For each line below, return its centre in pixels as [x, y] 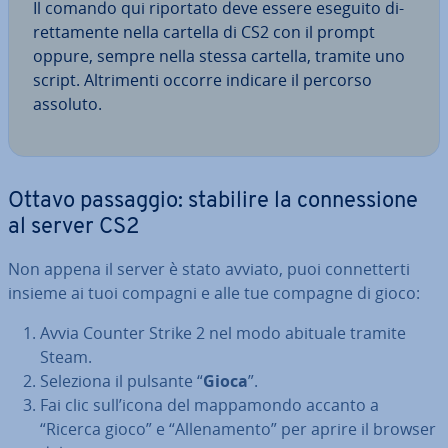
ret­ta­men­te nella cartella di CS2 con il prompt [204, 31]
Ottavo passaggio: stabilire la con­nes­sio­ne [213, 201]
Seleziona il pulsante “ [121, 380]
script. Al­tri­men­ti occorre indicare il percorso [202, 79]
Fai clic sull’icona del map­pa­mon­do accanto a [209, 404]
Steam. [66, 356]
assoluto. [67, 103]
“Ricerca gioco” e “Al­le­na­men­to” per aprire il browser [238, 428]
